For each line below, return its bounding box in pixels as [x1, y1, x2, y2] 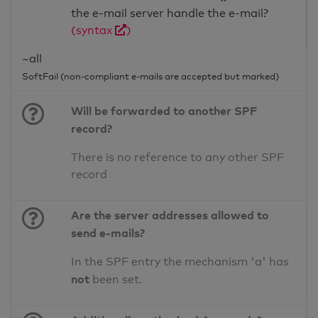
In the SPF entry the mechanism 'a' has [71, 255, 290, 269]
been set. [89, 273, 143, 287]
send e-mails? [71, 226, 146, 241]
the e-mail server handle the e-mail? [71, 6, 269, 21]
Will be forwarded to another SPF [71, 104, 258, 119]
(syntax [71, 23, 116, 38]
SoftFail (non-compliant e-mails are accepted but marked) [22, 70, 279, 82]
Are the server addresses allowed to [71, 208, 270, 223]
